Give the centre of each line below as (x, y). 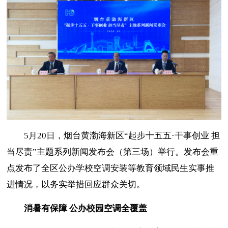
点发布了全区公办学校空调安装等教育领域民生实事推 (111, 168)
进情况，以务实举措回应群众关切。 (76, 185)
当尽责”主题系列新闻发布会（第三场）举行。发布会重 (113, 152)
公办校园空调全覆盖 (108, 209)
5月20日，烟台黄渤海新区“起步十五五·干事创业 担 (122, 136)
